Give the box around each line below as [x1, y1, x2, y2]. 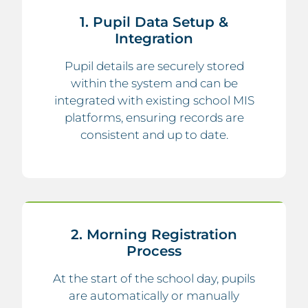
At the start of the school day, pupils [53, 271, 255, 285]
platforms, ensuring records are [64, 110, 244, 124]
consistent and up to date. [80, 127, 228, 142]
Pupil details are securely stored [64, 58, 244, 73]
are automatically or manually [69, 288, 239, 302]
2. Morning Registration [71, 225, 237, 243]
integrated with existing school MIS [54, 93, 254, 107]
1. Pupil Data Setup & [80, 13, 228, 30]
